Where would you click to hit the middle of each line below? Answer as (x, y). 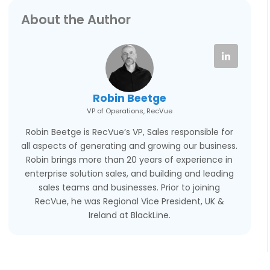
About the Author (76, 20)
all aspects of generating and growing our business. (130, 146)
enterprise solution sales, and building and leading (130, 174)
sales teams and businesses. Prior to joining (130, 188)
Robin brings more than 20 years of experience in (130, 160)
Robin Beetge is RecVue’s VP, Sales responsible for (129, 132)
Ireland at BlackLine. (129, 215)
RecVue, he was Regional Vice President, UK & (129, 202)
